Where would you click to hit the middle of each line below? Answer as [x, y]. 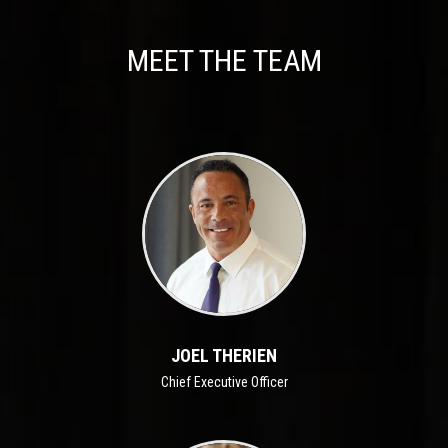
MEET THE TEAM [224, 60]
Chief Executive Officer [224, 381]
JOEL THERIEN [224, 355]
